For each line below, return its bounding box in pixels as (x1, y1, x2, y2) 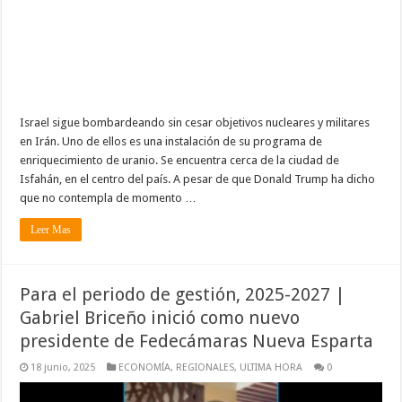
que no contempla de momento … (20, 190, 197, 205)
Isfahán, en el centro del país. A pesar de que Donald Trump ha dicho (20, 171, 376, 186)
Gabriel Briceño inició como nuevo (20, 306, 301, 328)
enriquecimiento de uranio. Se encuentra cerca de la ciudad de (20, 153, 340, 167)
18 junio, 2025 (31, 361, 96, 373)
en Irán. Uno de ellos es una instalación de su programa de (20, 134, 323, 148)
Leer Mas (31, 223, 72, 236)
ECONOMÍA (118, 361, 171, 373)
